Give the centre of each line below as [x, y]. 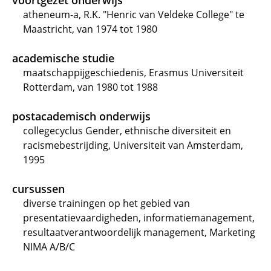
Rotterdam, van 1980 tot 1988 [90, 87]
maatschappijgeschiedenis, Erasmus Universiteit [133, 73]
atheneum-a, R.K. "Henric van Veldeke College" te [134, 15]
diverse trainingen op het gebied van [106, 203]
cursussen [38, 189]
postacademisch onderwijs [81, 116]
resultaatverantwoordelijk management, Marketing [139, 232]
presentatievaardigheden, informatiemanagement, [139, 218]
